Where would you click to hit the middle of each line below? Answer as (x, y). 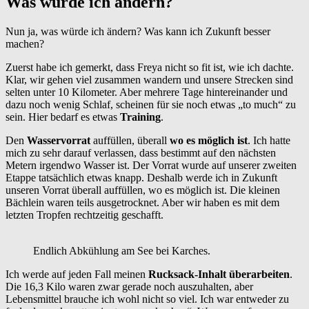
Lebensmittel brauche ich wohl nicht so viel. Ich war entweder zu (147, 299)
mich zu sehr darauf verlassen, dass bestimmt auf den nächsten (141, 153)
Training (140, 117)
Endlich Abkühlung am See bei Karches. (122, 251)
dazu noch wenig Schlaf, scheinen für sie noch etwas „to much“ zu (151, 105)
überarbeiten (259, 275)
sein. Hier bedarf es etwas (63, 117)
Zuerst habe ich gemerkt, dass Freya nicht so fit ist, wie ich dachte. (150, 68)
